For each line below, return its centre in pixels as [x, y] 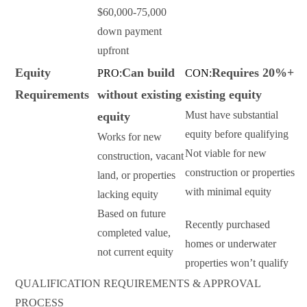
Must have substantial [232, 115]
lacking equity [128, 195]
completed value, [134, 233]
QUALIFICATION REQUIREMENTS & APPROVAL [138, 284]
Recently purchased [228, 225]
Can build [148, 73]
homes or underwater [231, 244]
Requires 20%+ [253, 73]
